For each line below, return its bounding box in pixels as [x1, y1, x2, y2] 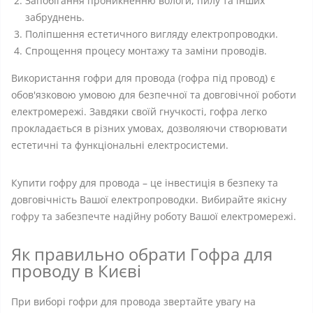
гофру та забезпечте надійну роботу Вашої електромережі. [11, 210, 296, 223]
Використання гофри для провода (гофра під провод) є [11, 71, 275, 85]
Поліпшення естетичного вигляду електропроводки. [25, 27, 278, 41]
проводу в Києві [11, 259, 141, 282]
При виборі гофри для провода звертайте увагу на [11, 295, 256, 308]
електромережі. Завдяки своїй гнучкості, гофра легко [11, 105, 267, 118]
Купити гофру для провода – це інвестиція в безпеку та [11, 176, 278, 189]
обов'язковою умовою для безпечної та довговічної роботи [11, 88, 296, 101]
